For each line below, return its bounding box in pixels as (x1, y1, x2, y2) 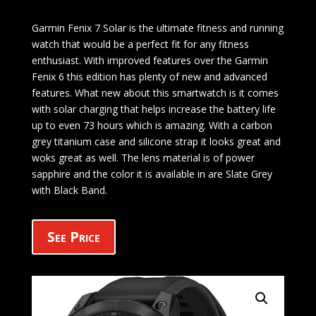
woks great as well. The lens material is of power (31, 151, 255, 164)
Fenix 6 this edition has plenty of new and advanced (31, 70, 267, 83)
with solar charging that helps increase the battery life (31, 102, 276, 116)
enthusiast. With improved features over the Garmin (31, 54, 268, 67)
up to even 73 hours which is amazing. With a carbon (31, 119, 272, 132)
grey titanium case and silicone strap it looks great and (31, 135, 281, 148)
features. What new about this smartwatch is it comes (31, 86, 279, 99)
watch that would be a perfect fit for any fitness (31, 37, 249, 51)
